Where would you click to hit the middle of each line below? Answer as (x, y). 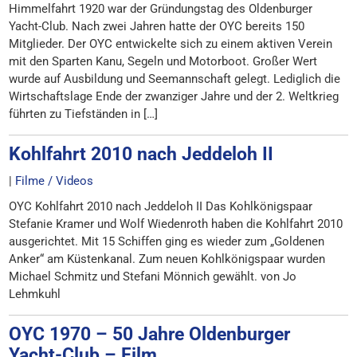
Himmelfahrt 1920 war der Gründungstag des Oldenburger (161, 9)
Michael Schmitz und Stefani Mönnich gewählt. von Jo (153, 277)
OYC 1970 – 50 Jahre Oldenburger (150, 334)
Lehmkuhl (35, 294)
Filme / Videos (55, 181)
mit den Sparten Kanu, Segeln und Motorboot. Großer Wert (163, 61)
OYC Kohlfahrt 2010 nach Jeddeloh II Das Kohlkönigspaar (161, 206)
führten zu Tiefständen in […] (84, 114)
